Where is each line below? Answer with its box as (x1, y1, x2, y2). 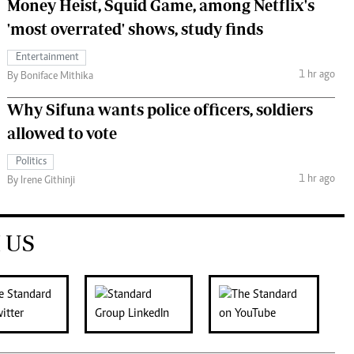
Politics (16, 156, 47, 168)
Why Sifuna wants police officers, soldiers (7, 100, 313, 119)
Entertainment (16, 51, 79, 63)
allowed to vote (7, 123, 117, 142)
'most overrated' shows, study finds (7, 19, 263, 38)
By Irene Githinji (7, 175, 75, 186)
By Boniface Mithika (7, 70, 93, 82)
